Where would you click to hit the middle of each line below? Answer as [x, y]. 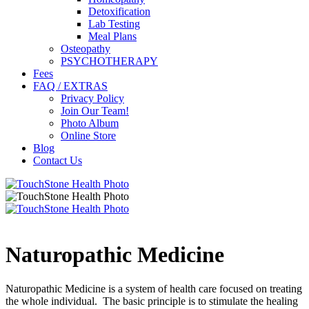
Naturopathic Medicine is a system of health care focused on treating [154, 288]
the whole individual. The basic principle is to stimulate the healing [152, 301]
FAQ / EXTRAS [70, 86]
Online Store [88, 136]
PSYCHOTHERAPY [109, 61]
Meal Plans [112, 36]
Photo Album [90, 123]
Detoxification [119, 11]
